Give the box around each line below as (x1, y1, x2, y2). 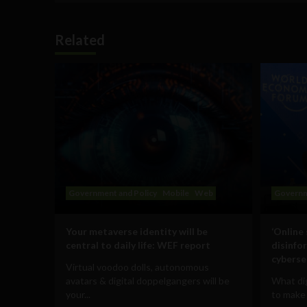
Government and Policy (69, 187, 157, 198)
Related (55, 31, 105, 48)
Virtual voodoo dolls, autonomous (66, 260, 209, 273)
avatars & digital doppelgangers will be (66, 274, 230, 286)
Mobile (162, 187, 189, 198)
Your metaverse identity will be (66, 225, 208, 237)
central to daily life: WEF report (66, 238, 210, 251)
